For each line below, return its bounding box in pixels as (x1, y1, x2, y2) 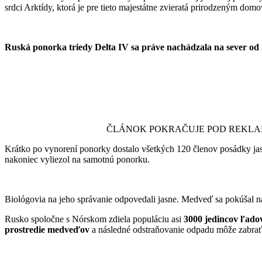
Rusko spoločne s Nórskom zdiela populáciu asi (5, 213, 184, 224)
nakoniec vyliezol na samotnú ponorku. (5, 154, 150, 164)
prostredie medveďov (5, 224, 89, 235)
